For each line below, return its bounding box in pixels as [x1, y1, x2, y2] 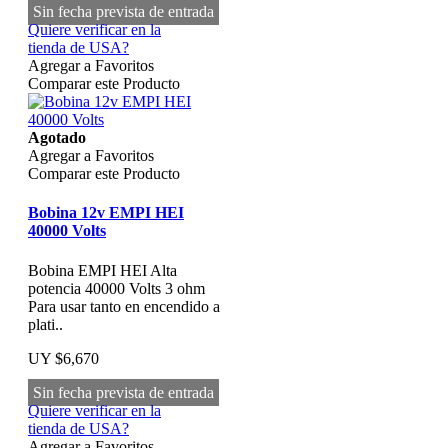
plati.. [28, 315, 63, 333]
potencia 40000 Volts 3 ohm [28, 279, 205, 297]
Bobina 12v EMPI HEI [28, 204, 184, 222]
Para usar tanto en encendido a [28, 297, 220, 315]
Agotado [28, 129, 86, 147]
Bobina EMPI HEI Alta [28, 261, 177, 279]
